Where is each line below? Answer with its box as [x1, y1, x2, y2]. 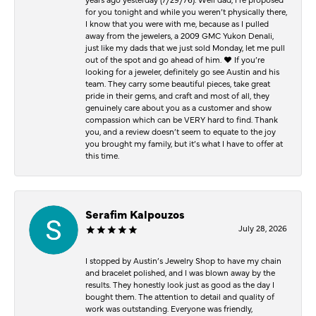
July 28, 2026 [238, 221, 287, 233]
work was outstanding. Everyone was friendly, [85, 302, 253, 314]
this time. [85, 149, 119, 161]
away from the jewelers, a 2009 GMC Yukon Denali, [85, 29, 274, 41]
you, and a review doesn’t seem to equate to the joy [85, 125, 276, 137]
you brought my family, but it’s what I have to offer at [85, 137, 283, 149]
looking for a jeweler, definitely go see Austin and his [85, 65, 279, 77]
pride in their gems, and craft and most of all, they [85, 89, 269, 101]
